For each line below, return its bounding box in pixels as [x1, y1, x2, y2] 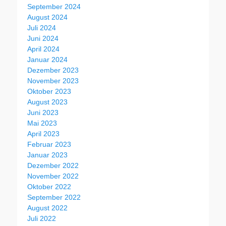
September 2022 [27, 193, 81, 201]
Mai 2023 [27, 119, 57, 127]
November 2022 [27, 172, 79, 180]
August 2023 [27, 97, 68, 106]
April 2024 [27, 44, 60, 53]
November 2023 [27, 76, 79, 85]
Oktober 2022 [27, 182, 71, 191]
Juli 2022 [27, 214, 56, 222]
